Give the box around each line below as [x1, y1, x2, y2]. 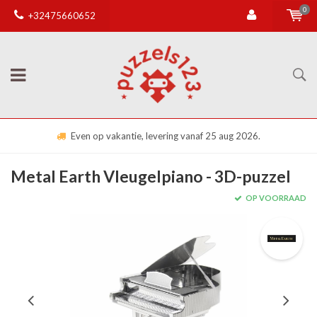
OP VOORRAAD [244, 193, 306, 202]
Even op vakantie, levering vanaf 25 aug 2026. [71, 130, 260, 142]
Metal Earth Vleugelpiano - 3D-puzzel [11, 166, 291, 186]
